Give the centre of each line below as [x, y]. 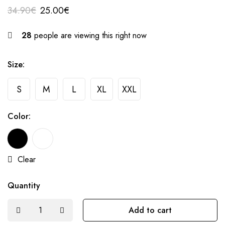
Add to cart [150, 210]
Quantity [24, 186]
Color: [19, 117]
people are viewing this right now [89, 36]
